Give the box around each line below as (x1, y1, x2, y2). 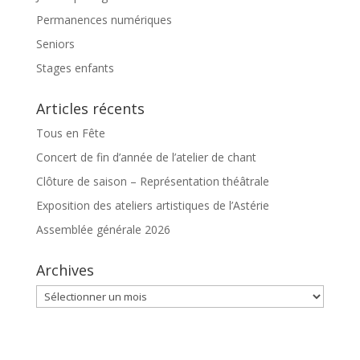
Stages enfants (35, 60, 114, 76)
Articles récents (35, 99, 145, 118)
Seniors (35, 36, 75, 51)
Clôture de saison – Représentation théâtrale (35, 174, 269, 189)
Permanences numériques (35, 12, 172, 27)
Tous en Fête (35, 125, 105, 141)
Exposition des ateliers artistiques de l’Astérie (35, 198, 269, 213)
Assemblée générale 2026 (35, 222, 170, 237)
